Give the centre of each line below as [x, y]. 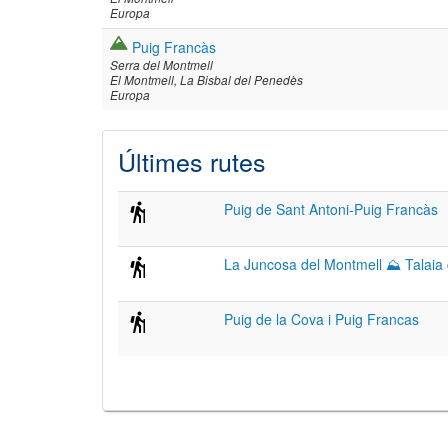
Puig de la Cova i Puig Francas [321, 319]
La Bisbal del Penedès [241, 80]
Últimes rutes [192, 161]
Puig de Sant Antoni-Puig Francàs [331, 209]
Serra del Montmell [161, 65]
